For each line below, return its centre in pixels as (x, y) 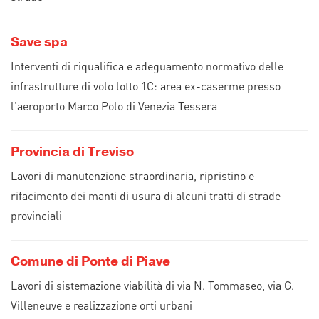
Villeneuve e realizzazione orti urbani (101, 305)
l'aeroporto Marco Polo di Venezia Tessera (114, 106)
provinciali (36, 215)
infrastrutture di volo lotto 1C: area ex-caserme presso (146, 86)
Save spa (39, 42)
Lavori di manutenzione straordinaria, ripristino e (132, 176)
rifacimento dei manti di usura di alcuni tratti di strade (146, 195)
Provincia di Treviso (72, 152)
